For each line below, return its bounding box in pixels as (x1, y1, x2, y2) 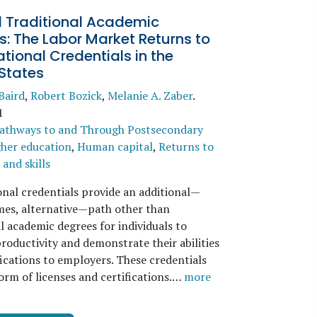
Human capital (76, 139, 153, 154)
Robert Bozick (30, 88, 102, 103)
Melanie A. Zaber (107, 88, 192, 103)
